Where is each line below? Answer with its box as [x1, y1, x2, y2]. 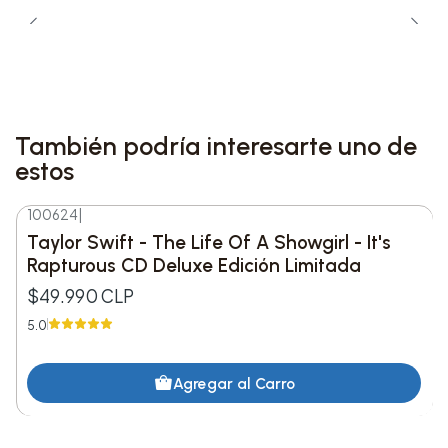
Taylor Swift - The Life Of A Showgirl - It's [27, 231, 392, 255]
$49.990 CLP [27, 284, 135, 307]
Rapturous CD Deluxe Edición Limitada [27, 254, 362, 278]
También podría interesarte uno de [15, 130, 418, 161]
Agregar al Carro [172, 373, 295, 393]
